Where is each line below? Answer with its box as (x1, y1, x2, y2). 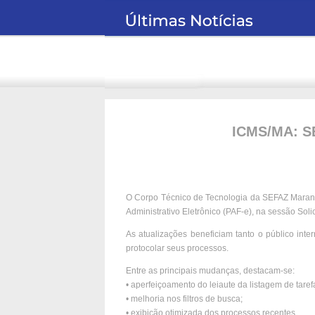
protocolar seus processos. (126, 243, 229, 253)
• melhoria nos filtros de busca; (126, 294, 243, 304)
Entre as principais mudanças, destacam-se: (126, 266, 295, 276)
